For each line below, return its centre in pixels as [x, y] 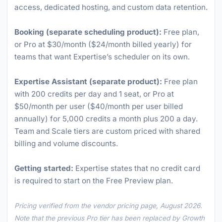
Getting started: [44, 168]
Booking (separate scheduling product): [88, 32]
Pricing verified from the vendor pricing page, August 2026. [108, 206]
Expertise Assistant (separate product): [88, 82]
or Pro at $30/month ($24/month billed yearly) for [103, 44]
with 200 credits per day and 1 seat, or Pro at [94, 94]
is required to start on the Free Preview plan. [94, 181]
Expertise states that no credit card [137, 168]
